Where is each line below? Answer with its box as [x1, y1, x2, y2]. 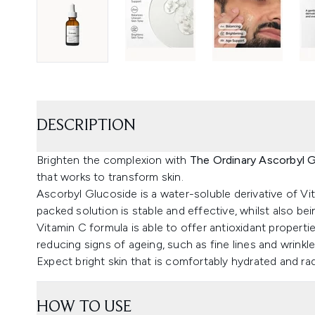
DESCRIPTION [37, 117, 136, 134]
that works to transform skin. [37, 169, 184, 184]
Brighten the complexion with [37, 153, 190, 167]
